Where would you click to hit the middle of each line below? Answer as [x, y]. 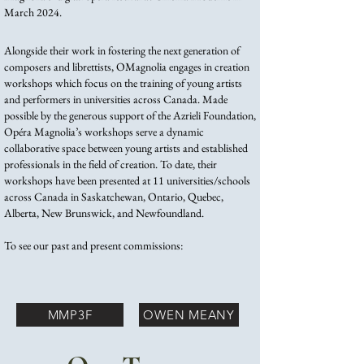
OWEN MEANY [189, 315]
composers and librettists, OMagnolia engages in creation [127, 67]
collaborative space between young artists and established [126, 148]
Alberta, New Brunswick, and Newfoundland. [104, 213]
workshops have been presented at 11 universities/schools [127, 180]
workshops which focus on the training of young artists [123, 83]
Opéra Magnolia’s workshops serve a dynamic [104, 132]
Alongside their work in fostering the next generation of [122, 50]
